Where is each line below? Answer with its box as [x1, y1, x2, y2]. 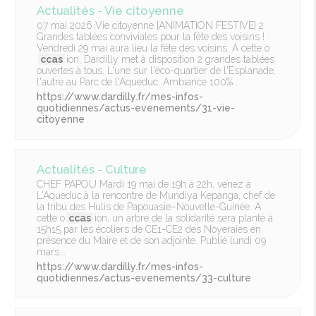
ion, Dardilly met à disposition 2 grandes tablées [66, 54, 274, 66]
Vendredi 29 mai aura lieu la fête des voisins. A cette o [36, 42, 269, 54]
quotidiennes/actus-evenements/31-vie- [36, 102, 235, 114]
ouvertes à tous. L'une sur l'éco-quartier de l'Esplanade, [36, 65, 276, 77]
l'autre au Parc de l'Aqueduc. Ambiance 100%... [36, 76, 239, 88]
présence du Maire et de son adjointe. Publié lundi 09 [36, 235, 266, 247]
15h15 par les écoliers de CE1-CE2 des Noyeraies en [36, 224, 261, 236]
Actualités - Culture [36, 162, 147, 177]
